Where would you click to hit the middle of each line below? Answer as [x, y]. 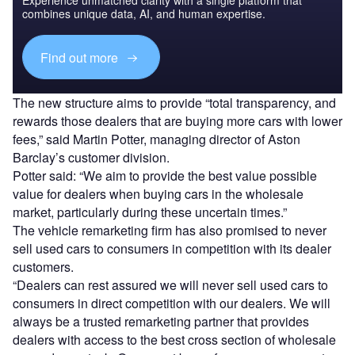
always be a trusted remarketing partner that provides [161, 321]
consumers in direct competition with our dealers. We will [172, 303]
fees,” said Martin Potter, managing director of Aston [157, 139]
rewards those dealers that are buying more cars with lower [177, 120]
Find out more [81, 57]
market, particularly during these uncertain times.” [150, 212]
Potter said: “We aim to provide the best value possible [165, 175]
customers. [43, 266]
